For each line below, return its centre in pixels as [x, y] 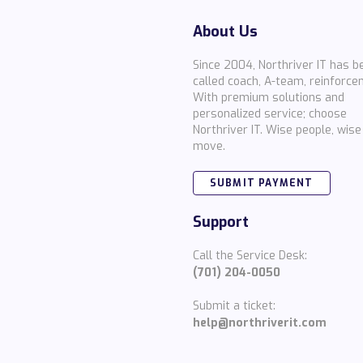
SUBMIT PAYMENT [261, 183]
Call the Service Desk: [250, 256]
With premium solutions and [268, 98]
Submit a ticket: [234, 306]
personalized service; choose [269, 114]
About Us [225, 32]
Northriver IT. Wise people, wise [277, 130]
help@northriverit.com [259, 323]
